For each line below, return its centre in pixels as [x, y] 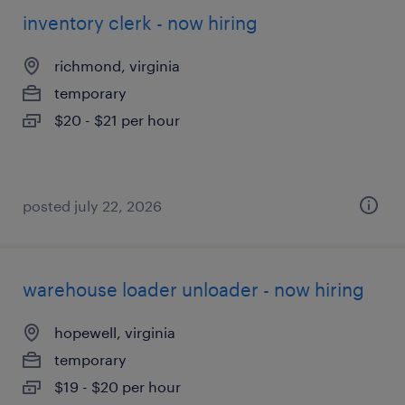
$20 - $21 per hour [117, 120]
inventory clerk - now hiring [140, 23]
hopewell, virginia [115, 332]
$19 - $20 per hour [118, 386]
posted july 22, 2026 [92, 206]
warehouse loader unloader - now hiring [193, 289]
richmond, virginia [117, 66]
